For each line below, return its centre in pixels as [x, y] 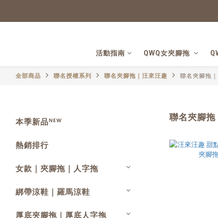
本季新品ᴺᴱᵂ [39, 122]
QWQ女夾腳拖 [168, 53]
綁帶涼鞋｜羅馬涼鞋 [53, 192]
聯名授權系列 [73, 76]
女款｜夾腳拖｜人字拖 [57, 169]
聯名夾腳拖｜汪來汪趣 [136, 76]
